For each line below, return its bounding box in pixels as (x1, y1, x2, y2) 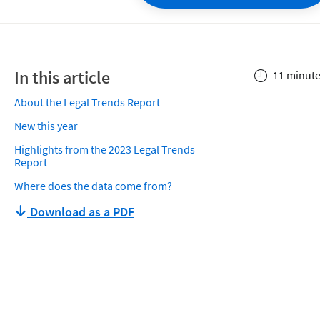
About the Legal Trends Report (14, 95, 160, 109)
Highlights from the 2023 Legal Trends (14, 142, 195, 156)
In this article (14, 66, 110, 89)
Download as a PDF (27, 204, 134, 220)
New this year (14, 119, 78, 133)
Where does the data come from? (14, 179, 174, 193)
